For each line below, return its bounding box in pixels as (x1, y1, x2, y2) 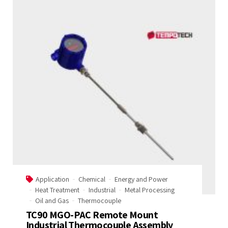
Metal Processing (125, 185, 175, 194)
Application (36, 174, 69, 184)
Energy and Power (115, 174, 168, 184)
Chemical (78, 174, 105, 184)
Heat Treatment (35, 185, 79, 194)
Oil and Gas (35, 195, 69, 205)
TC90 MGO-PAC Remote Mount (26, 208, 158, 221)
